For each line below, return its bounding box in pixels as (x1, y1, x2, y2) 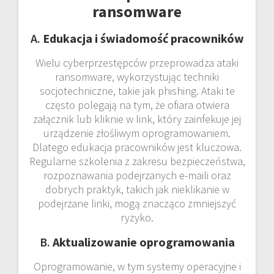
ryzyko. (120, 210, 154, 224)
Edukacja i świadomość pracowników (42, 30, 244, 46)
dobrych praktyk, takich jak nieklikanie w (45, 182, 229, 196)
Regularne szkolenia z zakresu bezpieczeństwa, (29, 154, 245, 168)
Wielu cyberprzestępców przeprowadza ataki (35, 55, 239, 70)
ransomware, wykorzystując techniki (55, 69, 219, 84)
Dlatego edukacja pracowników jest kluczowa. (32, 139, 242, 154)
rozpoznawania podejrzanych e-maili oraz (43, 168, 231, 182)
